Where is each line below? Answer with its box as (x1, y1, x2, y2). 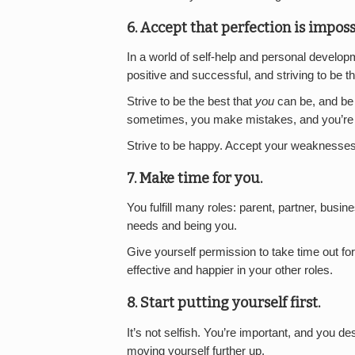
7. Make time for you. (127, 169, 262, 187)
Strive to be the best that (127, 94, 255, 108)
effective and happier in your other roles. (127, 264, 333, 277)
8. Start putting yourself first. (127, 294, 320, 312)
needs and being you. (127, 219, 237, 233)
